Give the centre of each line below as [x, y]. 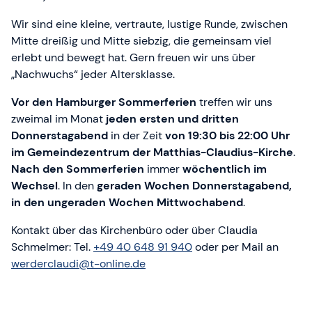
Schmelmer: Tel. [52, 247]
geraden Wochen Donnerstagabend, [194, 186]
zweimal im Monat [58, 119]
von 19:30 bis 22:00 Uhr [227, 136]
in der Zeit [136, 136]
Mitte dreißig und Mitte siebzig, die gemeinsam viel [141, 41]
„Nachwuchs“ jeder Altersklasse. [93, 75]
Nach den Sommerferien [78, 169]
